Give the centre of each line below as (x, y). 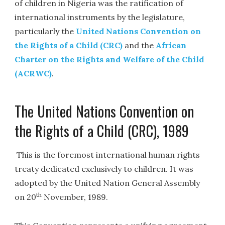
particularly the (45, 31)
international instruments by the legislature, (100, 17)
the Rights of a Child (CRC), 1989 (102, 131)
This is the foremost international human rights (107, 155)
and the (139, 45)
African (171, 45)
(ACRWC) (33, 73)
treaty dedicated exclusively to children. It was (104, 169)
